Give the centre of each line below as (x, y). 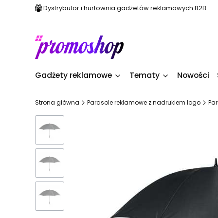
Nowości (193, 75)
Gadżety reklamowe (73, 75)
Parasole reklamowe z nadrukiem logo (144, 102)
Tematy (145, 75)
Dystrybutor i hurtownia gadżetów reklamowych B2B (125, 8)
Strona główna (57, 102)
